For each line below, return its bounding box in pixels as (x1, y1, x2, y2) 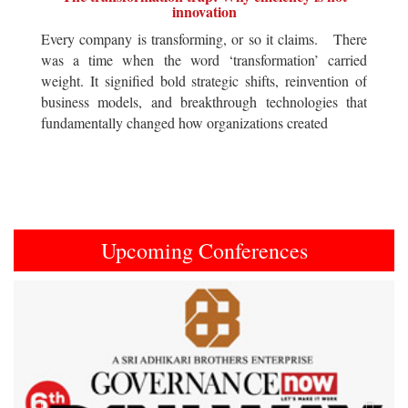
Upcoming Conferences (100, 235, 308, 265)
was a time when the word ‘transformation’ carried (41, 49, 367, 69)
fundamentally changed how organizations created (41, 112, 328, 132)
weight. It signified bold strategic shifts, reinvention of (41, 70, 367, 90)
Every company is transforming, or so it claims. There (41, 28, 367, 48)
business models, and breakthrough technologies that (41, 91, 367, 111)
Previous (41, 279, 107, 304)
